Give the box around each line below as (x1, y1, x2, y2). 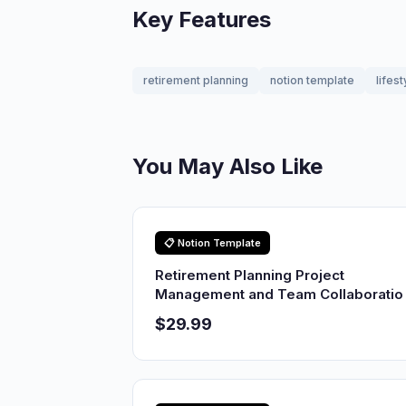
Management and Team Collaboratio (155, 285, 403, 303)
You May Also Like (132, 153, 323, 179)
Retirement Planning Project (155, 266, 344, 284)
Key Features (132, 6, 271, 33)
